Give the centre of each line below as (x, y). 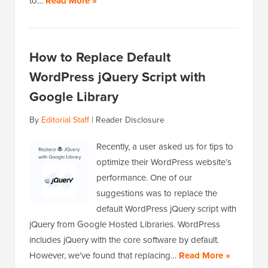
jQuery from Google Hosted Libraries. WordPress (125, 225)
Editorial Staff (65, 120)
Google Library (74, 97)
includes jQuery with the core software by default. (124, 240)
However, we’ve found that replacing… (104, 256)
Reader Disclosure (130, 120)
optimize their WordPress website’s (164, 162)
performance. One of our (144, 178)
